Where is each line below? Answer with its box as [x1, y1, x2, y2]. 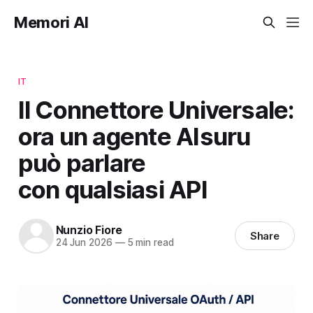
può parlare [17, 147, 146, 177]
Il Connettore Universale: [17, 94, 295, 124]
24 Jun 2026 [55, 237, 112, 249]
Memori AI [14, 13, 89, 31]
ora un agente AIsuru [17, 121, 251, 151]
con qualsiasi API [17, 174, 208, 204]
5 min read [124, 237, 174, 249]
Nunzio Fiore [55, 223, 123, 238]
